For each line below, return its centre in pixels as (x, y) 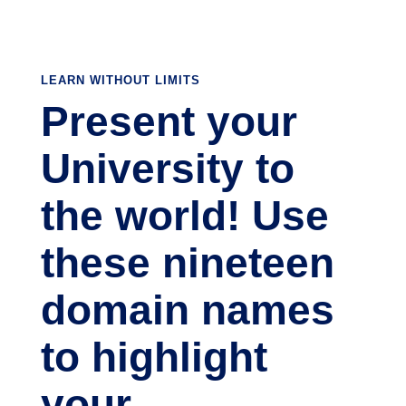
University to (167, 169)
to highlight (154, 357)
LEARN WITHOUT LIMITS (120, 80)
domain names (187, 310)
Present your (169, 121)
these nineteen (187, 263)
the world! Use (184, 216)
